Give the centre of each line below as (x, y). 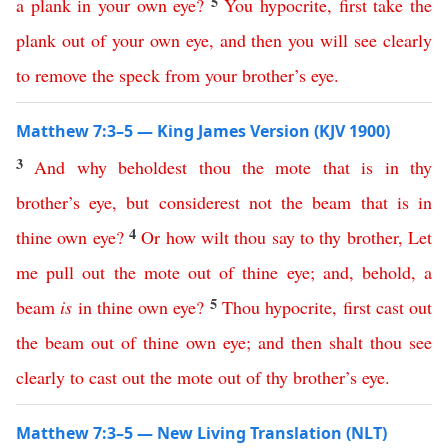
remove (61, 75)
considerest (199, 202)
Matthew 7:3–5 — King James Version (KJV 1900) (203, 131)
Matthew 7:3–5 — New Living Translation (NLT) (201, 433)
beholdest (153, 167)
